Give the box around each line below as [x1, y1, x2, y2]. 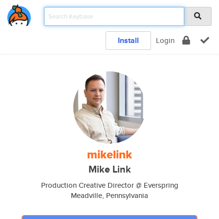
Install [118, 35, 139, 46]
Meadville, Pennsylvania [71, 190, 148, 200]
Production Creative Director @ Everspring [41, 180, 178, 190]
